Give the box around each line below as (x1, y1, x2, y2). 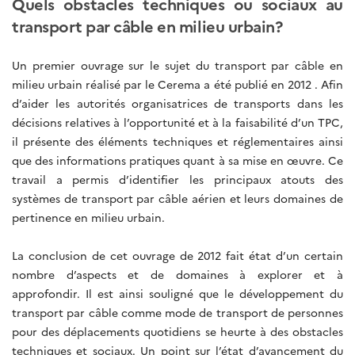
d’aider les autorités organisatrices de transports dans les (12, 94, 343, 111)
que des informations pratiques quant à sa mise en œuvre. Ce (12, 151, 343, 168)
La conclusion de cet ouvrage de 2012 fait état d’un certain (12, 246, 343, 263)
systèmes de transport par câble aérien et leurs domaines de (12, 189, 343, 206)
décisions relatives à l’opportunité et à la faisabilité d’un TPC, (12, 113, 343, 130)
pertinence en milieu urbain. (12, 208, 165, 225)
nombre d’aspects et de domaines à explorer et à (12, 265, 343, 282)
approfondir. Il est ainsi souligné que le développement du (12, 284, 343, 301)
